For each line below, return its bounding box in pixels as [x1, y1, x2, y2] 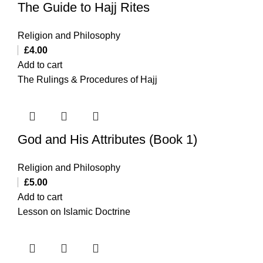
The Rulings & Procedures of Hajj [18, 74, 157, 85]
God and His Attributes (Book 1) [18, 131, 197, 147]
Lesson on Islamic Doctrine [18, 206, 130, 217]
